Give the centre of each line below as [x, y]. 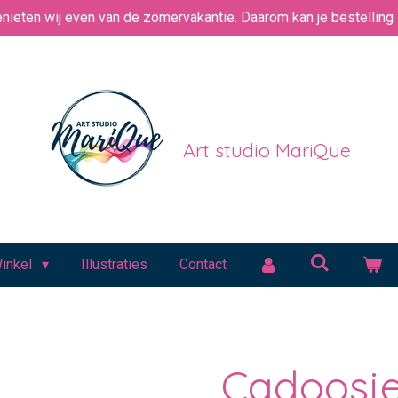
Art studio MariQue [267, 149]
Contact [203, 264]
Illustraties [114, 264]
